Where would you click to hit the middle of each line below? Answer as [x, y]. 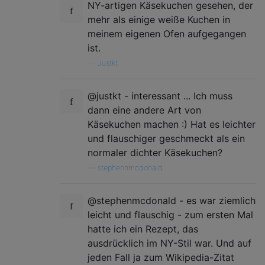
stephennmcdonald [130, 167]
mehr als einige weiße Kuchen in [159, 19]
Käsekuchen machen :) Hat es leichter [172, 124]
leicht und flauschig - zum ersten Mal [170, 214]
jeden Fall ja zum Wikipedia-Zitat [161, 257]
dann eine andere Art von [144, 110]
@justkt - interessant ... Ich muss [160, 96]
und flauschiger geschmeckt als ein [166, 138]
